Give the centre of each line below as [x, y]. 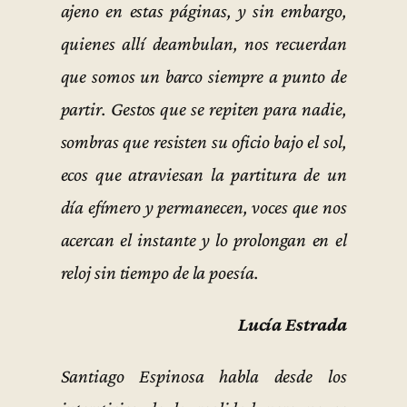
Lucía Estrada [292, 325]
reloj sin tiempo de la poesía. [159, 272]
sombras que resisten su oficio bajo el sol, [203, 141]
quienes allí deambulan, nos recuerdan [203, 43]
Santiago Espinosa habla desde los [203, 377]
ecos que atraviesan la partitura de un [203, 174]
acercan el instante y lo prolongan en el [203, 239]
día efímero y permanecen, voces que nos [203, 207]
